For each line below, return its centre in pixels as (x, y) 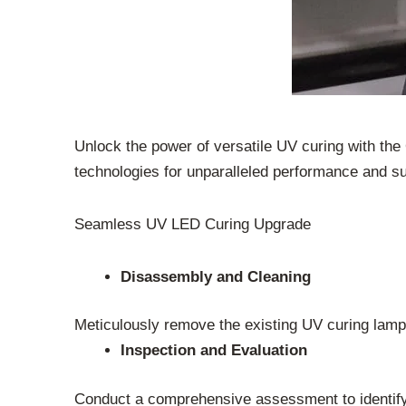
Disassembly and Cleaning (216, 276)
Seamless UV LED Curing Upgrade (193, 224)
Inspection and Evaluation (214, 351)
